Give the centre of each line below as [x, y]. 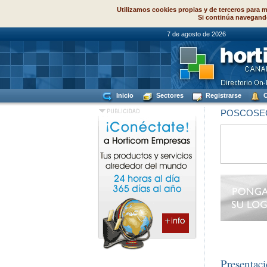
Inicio [124, 95]
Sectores [169, 95]
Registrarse [223, 95]
